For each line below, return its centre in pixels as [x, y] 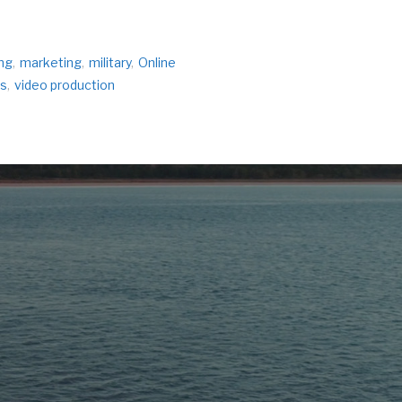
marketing [50, 62]
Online [157, 62]
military [109, 62]
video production [64, 84]
